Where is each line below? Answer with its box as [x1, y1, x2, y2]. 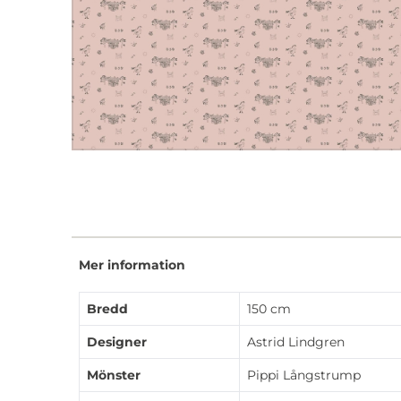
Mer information [79, 256, 185, 273]
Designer [87, 333, 147, 350]
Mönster [87, 366, 141, 383]
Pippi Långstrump [247, 366, 361, 383]
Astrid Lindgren [247, 333, 345, 350]
